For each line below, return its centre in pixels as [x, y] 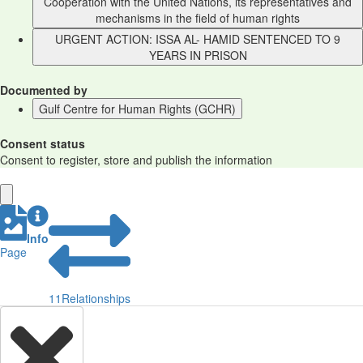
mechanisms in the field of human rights [198, 18]
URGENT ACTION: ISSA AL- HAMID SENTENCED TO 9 [198, 39]
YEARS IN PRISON [198, 55]
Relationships [96, 298]
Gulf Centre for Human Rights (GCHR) [137, 109]
